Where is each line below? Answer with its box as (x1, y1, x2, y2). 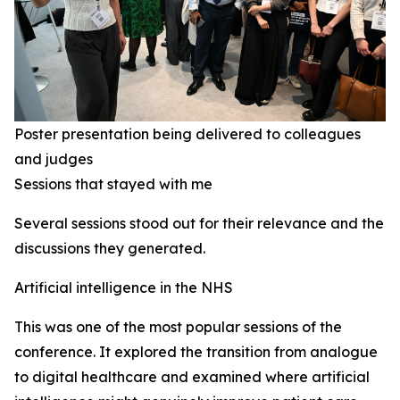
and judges (14, 150, 93, 169)
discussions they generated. (14, 239, 205, 258)
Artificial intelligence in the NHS (14, 279, 233, 297)
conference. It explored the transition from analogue (14, 343, 378, 362)
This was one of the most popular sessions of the (14, 318, 342, 337)
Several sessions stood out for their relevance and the (14, 214, 384, 233)
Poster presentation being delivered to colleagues (14, 125, 361, 144)
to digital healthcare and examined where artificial (14, 368, 370, 387)
